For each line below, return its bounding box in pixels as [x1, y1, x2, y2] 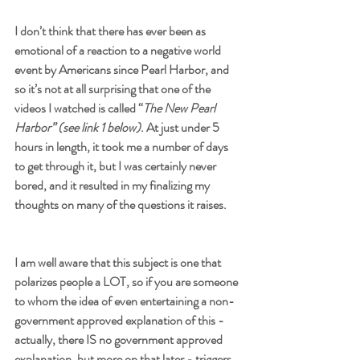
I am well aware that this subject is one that [14, 252, 223, 272]
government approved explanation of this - [14, 310, 227, 329]
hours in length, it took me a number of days [14, 137, 231, 156]
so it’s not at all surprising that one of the [14, 79, 213, 98]
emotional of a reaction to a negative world [14, 40, 223, 59]
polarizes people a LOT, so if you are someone [14, 272, 240, 291]
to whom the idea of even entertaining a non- [14, 291, 235, 310]
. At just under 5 [141, 117, 222, 137]
